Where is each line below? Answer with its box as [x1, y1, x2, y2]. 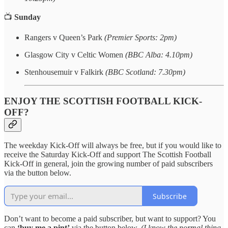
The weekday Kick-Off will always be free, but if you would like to [4, 141, 221, 150]
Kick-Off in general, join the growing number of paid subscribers [4, 159, 213, 168]
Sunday [14, 12, 41, 21]
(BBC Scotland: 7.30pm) [105, 67, 185, 76]
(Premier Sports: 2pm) [104, 33, 177, 42]
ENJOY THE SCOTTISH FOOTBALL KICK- [4, 95, 202, 106]
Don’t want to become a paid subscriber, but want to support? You [4, 214, 216, 223]
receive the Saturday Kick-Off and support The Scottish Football [4, 150, 211, 159]
